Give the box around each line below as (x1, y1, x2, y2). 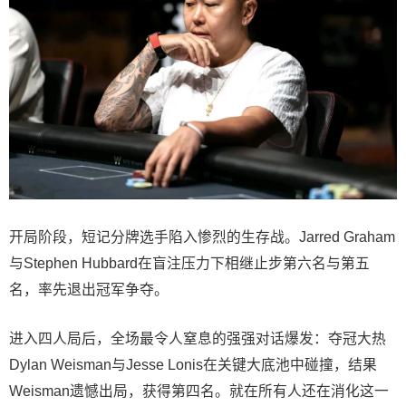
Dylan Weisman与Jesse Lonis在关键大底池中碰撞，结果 (9, 357, 377, 373)
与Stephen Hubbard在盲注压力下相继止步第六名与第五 (9, 256, 370, 272)
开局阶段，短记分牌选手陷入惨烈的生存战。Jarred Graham (9, 229, 395, 246)
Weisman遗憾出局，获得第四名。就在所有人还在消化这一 (9, 383, 389, 400)
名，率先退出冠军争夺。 (9, 282, 169, 298)
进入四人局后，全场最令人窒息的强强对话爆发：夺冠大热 (9, 331, 386, 347)
